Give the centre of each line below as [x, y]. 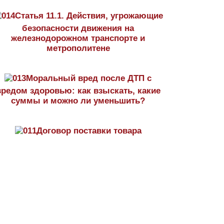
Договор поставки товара [89, 131]
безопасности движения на [78, 28]
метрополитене [78, 48]
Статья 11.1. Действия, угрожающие [89, 16]
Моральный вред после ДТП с [89, 78]
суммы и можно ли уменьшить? [78, 101]
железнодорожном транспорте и [78, 38]
